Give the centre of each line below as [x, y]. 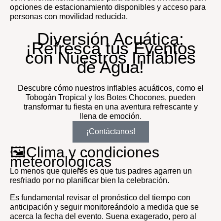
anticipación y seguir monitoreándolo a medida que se [104, 207]
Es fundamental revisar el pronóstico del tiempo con [100, 198]
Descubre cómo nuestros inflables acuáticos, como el [110, 88]
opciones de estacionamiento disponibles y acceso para [108, 7]
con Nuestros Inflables [110, 57]
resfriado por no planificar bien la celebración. [91, 181]
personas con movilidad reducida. [70, 16]
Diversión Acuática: [110, 38]
